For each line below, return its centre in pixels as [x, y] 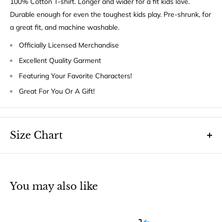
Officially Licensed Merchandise [69, 45]
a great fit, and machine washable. [65, 28]
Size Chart [36, 136]
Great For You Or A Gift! [57, 91]
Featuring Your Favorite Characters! [75, 76]
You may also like [54, 187]
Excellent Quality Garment [60, 61]
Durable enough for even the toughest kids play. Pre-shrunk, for [111, 15]
